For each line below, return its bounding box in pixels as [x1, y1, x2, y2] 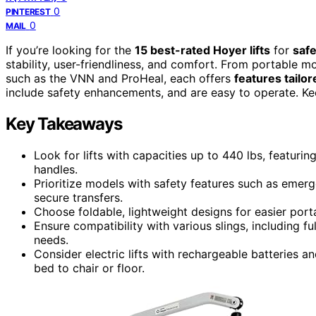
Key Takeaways [6, 113, 122, 134]
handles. [34, 162, 78, 176]
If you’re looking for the [6, 42, 135, 57]
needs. [34, 232, 68, 247]
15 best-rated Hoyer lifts [135, 42, 270, 57]
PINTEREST [6, 6, 51, 17]
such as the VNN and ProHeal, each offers [6, 71, 234, 85]
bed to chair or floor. [34, 260, 145, 275]
